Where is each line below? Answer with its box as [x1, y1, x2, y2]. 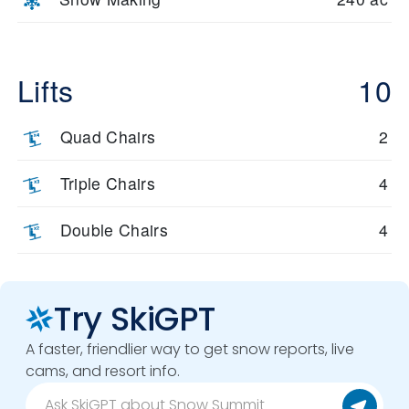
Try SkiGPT [54, 296, 215, 342]
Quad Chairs [59, 125, 156, 148]
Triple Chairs [59, 172, 156, 194]
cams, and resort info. [26, 361, 180, 382]
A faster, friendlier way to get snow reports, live [26, 339, 354, 360]
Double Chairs [59, 218, 169, 241]
